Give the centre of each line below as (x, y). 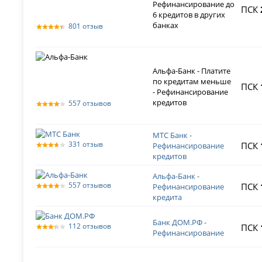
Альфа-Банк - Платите (192, 71)
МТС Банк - (173, 135)
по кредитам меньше (192, 82)
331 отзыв (86, 144)
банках (166, 25)
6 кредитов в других (189, 15)
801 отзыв (86, 26)
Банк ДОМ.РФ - (180, 223)
